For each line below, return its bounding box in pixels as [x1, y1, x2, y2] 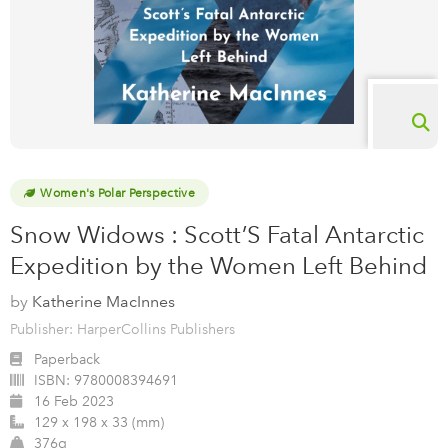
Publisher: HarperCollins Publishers [10, 321, 235, 339]
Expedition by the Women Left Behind [10, 251, 427, 281]
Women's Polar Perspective [40, 186, 195, 201]
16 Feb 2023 [34, 393, 114, 411]
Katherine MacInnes [32, 292, 175, 312]
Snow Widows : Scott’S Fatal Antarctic [10, 220, 424, 250]
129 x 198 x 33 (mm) [34, 414, 164, 432]
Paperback [34, 351, 100, 369]
